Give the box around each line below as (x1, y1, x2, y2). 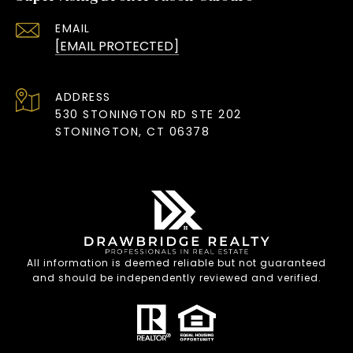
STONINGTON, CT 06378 (55, 123, 210, 139)
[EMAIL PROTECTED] (55, 36, 179, 55)
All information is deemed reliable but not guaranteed (27, 255, 326, 269)
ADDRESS (55, 88, 111, 105)
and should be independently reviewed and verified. (32, 270, 321, 284)
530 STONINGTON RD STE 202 (55, 106, 242, 122)
